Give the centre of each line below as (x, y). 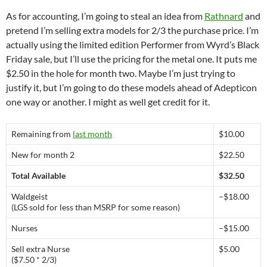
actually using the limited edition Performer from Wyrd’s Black (133, 44)
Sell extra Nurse (41, 249)
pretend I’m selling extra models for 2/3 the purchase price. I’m (132, 30)
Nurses (24, 228)
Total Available (38, 175)
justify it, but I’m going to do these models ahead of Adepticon (131, 87)
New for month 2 (43, 154)
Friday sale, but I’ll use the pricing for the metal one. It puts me (131, 58)
